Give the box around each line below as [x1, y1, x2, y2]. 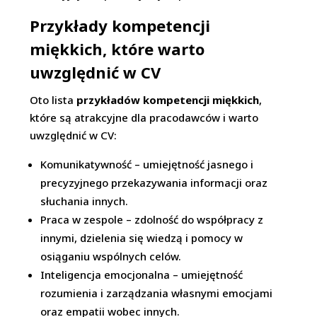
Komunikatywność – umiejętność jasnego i [40, 157, 254, 171]
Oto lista [30, 93, 77, 107]
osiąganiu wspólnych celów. [40, 249, 182, 263]
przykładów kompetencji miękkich [76, 93, 260, 107]
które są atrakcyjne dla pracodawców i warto [30, 110, 259, 125]
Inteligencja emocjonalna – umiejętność [40, 267, 243, 282]
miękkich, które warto [30, 38, 205, 59]
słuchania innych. [40, 194, 129, 208]
